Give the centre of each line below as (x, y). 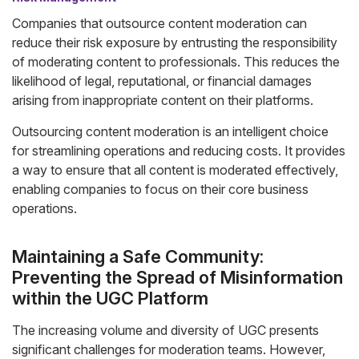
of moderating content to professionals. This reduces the (176, 62)
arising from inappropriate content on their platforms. (163, 100)
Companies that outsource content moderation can (159, 23)
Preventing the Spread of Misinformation (177, 277)
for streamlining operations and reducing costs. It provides (179, 151)
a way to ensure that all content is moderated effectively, (175, 170)
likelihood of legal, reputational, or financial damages (162, 81)
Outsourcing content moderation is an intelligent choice (170, 131)
